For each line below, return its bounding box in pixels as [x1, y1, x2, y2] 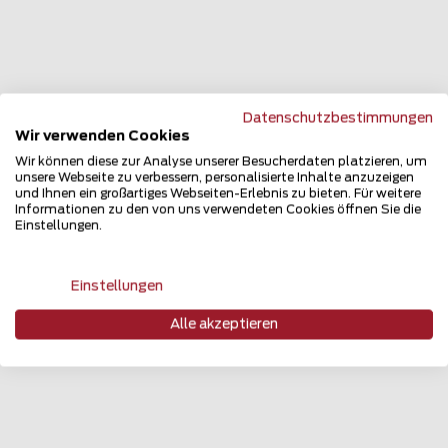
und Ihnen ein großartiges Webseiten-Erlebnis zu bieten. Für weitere [15, 187, 421, 200]
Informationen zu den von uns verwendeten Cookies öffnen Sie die [15, 203, 421, 216]
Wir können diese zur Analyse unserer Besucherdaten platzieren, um [15, 155, 427, 168]
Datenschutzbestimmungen [243, 111, 433, 126]
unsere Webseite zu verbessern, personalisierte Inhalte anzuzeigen [15, 171, 414, 184]
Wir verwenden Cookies [15, 129, 190, 144]
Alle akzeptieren [170, 317, 278, 332]
